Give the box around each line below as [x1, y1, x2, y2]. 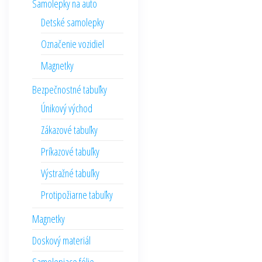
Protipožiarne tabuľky [41, 188, 113, 202]
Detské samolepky [41, 15, 104, 30]
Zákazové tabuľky [41, 123, 98, 137]
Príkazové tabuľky [41, 144, 99, 159]
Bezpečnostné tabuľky [32, 82, 107, 97]
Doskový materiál [32, 233, 91, 248]
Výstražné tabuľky [41, 166, 99, 181]
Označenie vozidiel [41, 37, 104, 51]
